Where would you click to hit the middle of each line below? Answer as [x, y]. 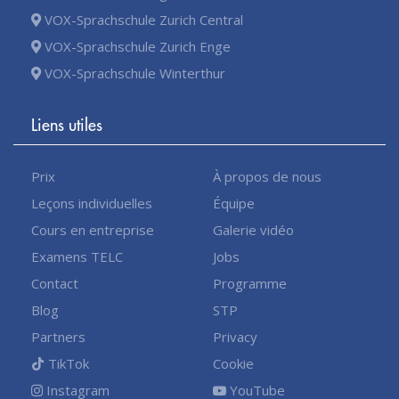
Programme [250, 283]
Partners [58, 336]
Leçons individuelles [92, 203]
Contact [55, 283]
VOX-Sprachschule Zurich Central [142, 19]
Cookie [233, 363]
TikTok [67, 363]
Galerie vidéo [253, 229]
